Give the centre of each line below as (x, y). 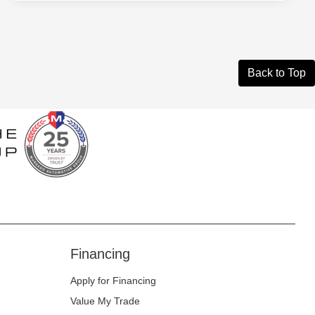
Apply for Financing (114, 281)
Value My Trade (105, 301)
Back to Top (277, 73)
